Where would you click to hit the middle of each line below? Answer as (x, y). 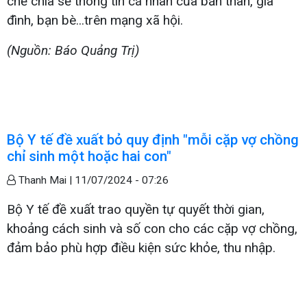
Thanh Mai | (45, 180)
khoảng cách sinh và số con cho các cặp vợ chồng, (152, 228)
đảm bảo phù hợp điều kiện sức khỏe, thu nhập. (141, 247)
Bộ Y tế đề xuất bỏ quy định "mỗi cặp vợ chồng (153, 139)
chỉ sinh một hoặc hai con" (89, 156)
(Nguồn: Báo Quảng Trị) (73, 50)
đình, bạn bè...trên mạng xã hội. (95, 20)
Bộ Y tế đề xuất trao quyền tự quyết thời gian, (136, 209)
